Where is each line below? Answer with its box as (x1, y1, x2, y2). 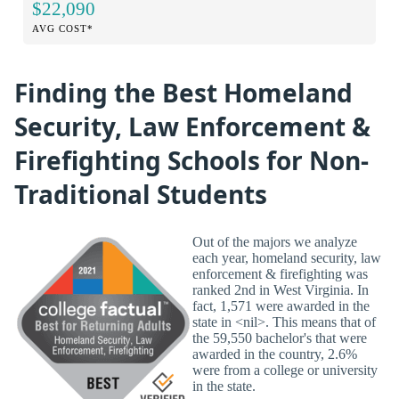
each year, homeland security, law (192, 249, 381, 265)
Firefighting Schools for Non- (14, 142, 369, 177)
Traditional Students (14, 176, 267, 211)
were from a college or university (192, 362, 378, 378)
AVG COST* (32, 22, 94, 34)
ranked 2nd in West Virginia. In (192, 281, 369, 297)
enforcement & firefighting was (192, 265, 368, 281)
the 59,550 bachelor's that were (192, 330, 367, 346)
